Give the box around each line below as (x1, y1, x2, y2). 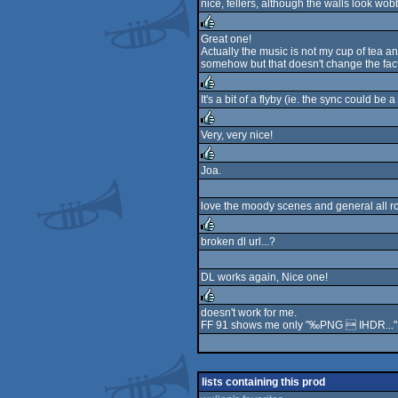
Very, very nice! (201, 129, 273, 141)
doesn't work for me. (201, 306, 297, 319)
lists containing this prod (202, 376, 325, 388)
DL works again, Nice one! (201, 271, 328, 283)
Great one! (201, 33, 251, 45)
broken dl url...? (201, 235, 275, 248)
